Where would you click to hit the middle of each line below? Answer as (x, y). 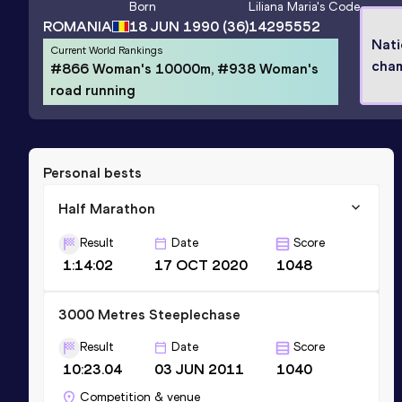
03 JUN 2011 (200, 369)
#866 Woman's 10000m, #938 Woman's (184, 68)
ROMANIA (78, 26)
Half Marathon (107, 208)
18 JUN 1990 (174, 27)
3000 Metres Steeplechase (149, 314)
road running (93, 90)
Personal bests (92, 172)
